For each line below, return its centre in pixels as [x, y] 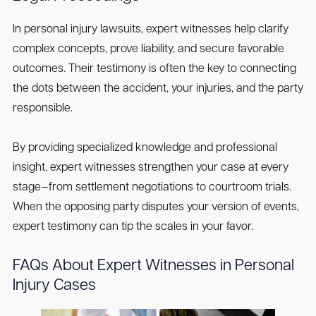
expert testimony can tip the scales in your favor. [133, 227]
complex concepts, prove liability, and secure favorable [148, 50]
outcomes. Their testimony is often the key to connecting [154, 69]
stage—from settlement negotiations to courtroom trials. [152, 188]
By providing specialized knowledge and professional [145, 148]
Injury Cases [54, 286]
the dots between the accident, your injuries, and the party [158, 89]
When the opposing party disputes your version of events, [156, 208]
